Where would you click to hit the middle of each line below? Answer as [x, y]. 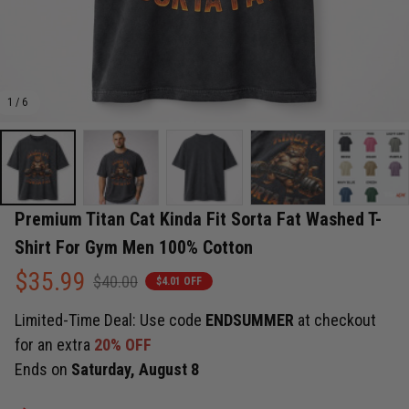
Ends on [43, 370]
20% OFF [123, 345]
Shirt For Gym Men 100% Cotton [134, 247]
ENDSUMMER [252, 320]
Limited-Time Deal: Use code [110, 320]
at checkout [337, 320]
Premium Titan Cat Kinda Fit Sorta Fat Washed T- [198, 219]
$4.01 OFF [179, 282]
